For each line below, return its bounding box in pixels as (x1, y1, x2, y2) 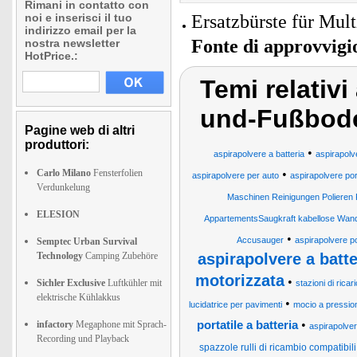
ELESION (37, 209, 80, 220)
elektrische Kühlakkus (37, 292, 120, 303)
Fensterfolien (91, 167, 143, 178)
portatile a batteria (196, 319, 298, 331)
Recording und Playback (37, 333, 129, 344)
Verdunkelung (37, 182, 90, 193)
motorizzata (194, 272, 284, 289)
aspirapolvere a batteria (214, 149, 304, 159)
